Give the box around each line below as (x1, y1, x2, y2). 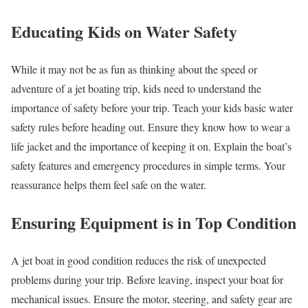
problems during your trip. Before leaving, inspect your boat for (11, 272, 283, 287)
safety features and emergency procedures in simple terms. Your (11, 157, 285, 173)
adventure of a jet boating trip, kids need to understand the (11, 80, 261, 96)
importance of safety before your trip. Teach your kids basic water (11, 100, 293, 115)
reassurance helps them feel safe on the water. (11, 177, 206, 192)
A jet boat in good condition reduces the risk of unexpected (11, 252, 266, 267)
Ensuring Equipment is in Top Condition (11, 210, 296, 234)
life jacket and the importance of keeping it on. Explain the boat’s (11, 138, 291, 153)
